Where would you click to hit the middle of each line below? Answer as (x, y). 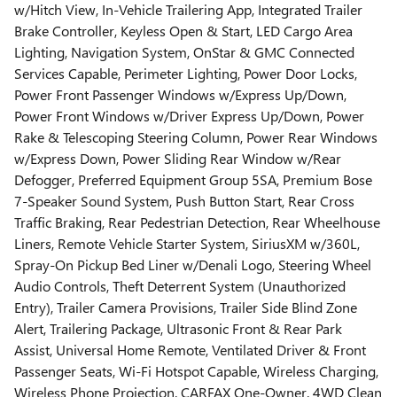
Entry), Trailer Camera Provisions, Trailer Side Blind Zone (186, 307)
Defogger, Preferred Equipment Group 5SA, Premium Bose (193, 180)
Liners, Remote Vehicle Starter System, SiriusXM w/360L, (187, 244)
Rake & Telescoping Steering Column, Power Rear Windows (196, 137)
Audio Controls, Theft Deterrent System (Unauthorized (180, 286)
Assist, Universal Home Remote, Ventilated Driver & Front (190, 350)
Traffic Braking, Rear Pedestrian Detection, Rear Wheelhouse (197, 222)
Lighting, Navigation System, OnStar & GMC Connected (184, 52)
